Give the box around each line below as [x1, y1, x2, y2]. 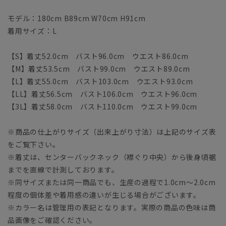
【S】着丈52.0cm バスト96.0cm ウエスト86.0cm [8, 50, 189, 61]
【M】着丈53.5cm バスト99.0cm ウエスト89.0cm [8, 63, 190, 74]
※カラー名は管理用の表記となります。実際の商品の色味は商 [8, 202, 216, 212]
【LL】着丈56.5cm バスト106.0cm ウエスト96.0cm [8, 88, 198, 99]
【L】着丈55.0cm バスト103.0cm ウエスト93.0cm [8, 76, 193, 86]
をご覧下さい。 [8, 139, 60, 149]
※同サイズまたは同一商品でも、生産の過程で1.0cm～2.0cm [8, 177, 216, 187]
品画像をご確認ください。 [8, 214, 97, 225]
